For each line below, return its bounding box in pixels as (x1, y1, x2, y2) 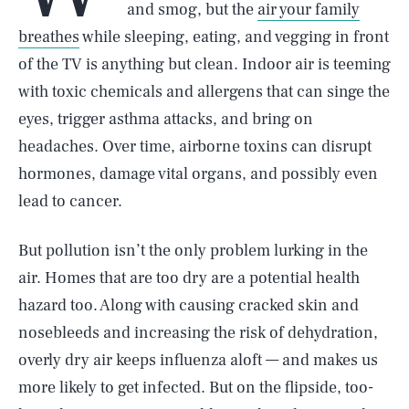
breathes (18, 26, 79, 47)
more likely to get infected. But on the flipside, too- (18, 377, 373, 398)
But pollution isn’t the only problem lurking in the (18, 240, 368, 261)
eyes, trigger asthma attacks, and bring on (18, 109, 313, 130)
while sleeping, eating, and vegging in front (79, 26, 389, 47)
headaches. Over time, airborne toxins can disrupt (18, 136, 372, 157)
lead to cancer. (18, 191, 122, 212)
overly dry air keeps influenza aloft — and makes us (18, 350, 378, 371)
